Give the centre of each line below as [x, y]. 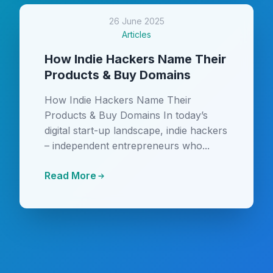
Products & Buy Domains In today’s [126, 115]
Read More [70, 175]
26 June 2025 [136, 21]
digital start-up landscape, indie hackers [136, 130]
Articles [136, 34]
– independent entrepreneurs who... [127, 146]
